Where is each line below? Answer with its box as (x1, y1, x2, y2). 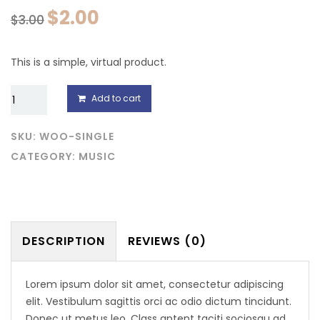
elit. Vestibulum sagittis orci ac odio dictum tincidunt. (26, 294, 291, 309)
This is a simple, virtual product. (11, 55, 166, 69)
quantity (10, 99, 56, 114)
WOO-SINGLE (39, 129, 114, 144)
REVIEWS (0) (128, 233, 206, 249)
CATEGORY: (11, 149, 79, 164)
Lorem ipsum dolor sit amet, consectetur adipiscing (26, 277, 284, 291)
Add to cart (89, 92, 141, 104)
